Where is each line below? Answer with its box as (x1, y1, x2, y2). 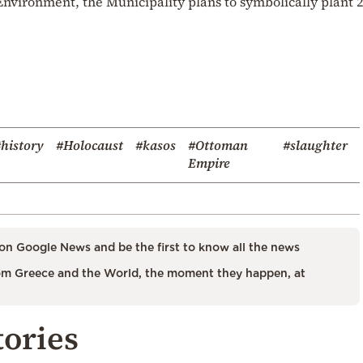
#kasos (135, 135, 176, 154)
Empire (187, 153, 230, 172)
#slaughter (283, 135, 348, 154)
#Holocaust (55, 135, 123, 154)
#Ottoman (187, 135, 248, 154)
